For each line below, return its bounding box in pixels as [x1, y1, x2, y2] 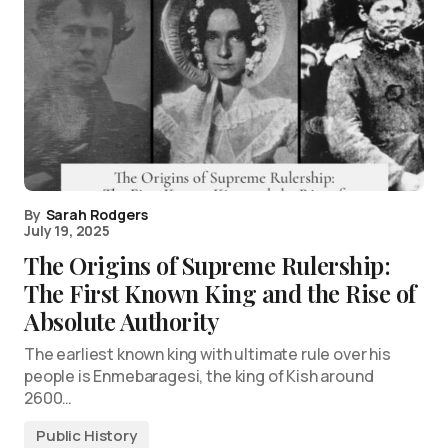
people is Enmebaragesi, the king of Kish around [24, 365, 374, 388]
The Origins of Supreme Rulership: [24, 249, 391, 282]
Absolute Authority [24, 305, 220, 338]
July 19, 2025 [24, 221, 110, 241]
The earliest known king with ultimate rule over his [24, 343, 391, 366]
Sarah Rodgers [45, 205, 148, 225]
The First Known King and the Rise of [24, 277, 416, 310]
